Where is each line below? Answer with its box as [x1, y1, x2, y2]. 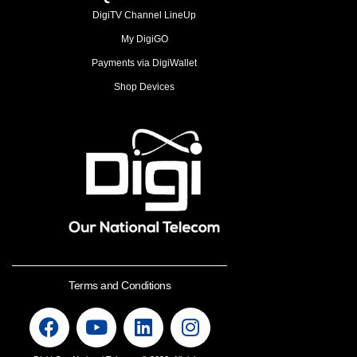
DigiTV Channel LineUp [92, 9, 196, 21]
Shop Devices [114, 80, 175, 92]
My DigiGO [120, 33, 168, 45]
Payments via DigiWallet [92, 57, 197, 69]
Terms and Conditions [69, 278, 171, 292]
